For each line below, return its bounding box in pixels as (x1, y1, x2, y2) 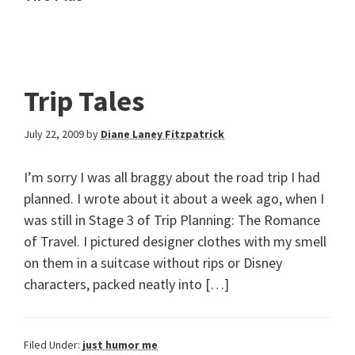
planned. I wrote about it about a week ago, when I (24, 189, 324, 208)
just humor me (82, 338, 158, 352)
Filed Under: (24, 338, 82, 352)
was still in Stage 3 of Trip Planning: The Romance (24, 211, 320, 229)
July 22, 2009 (24, 127, 84, 141)
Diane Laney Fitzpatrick (101, 127, 224, 141)
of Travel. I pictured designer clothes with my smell (24, 232, 326, 250)
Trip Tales (24, 83, 144, 119)
